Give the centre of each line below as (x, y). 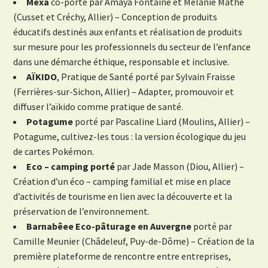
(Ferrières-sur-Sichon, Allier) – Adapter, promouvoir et (124, 92)
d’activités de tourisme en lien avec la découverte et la (123, 197)
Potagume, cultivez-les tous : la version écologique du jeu (130, 137)
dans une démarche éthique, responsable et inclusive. (121, 62)
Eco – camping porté (71, 167)
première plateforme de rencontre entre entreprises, (122, 256)
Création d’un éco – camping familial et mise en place (122, 182)
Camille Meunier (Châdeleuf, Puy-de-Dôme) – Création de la (134, 241)
